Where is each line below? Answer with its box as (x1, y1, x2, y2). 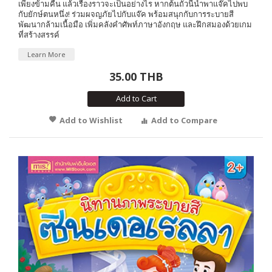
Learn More (27, 49, 66, 59)
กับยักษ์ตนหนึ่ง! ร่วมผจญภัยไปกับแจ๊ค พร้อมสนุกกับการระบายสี (18, 8, 234, 19)
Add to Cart (115, 92, 157, 104)
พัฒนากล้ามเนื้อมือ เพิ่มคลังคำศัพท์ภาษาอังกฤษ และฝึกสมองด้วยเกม (18, 18, 252, 30)
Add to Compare (151, 114, 217, 126)
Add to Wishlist (59, 114, 123, 126)
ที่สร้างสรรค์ (18, 29, 59, 40)
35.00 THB (109, 69, 163, 84)
